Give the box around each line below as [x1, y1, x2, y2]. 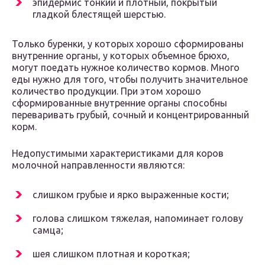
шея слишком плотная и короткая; [33, 248, 190, 260]
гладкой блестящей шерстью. [33, 9, 166, 20]
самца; [33, 225, 63, 236]
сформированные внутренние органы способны [12, 98, 227, 109]
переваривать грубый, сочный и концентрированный [12, 109, 249, 121]
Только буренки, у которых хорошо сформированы [12, 38, 244, 50]
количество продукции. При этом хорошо [12, 86, 201, 97]
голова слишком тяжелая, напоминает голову [33, 213, 243, 224]
